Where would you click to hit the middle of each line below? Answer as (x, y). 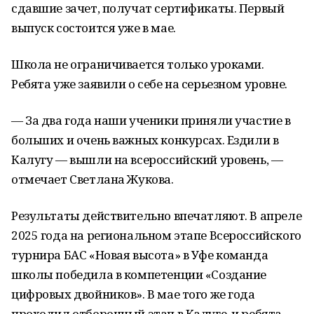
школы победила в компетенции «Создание (139, 274)
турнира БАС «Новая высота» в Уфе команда (140, 255)
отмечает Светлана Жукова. (93, 179)
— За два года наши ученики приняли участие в (151, 120)
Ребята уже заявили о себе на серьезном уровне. (149, 84)
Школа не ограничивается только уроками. (138, 64)
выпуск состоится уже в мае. (94, 28)
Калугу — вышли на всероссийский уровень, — (147, 159)
